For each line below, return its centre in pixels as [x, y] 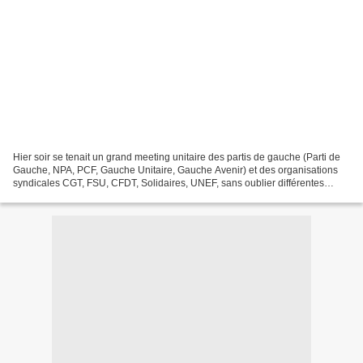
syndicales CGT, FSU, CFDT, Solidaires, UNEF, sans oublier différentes [169, 183]
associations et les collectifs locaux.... [94, 196]
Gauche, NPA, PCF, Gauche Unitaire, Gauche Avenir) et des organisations [175, 170]
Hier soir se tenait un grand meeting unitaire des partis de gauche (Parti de [177, 157]
